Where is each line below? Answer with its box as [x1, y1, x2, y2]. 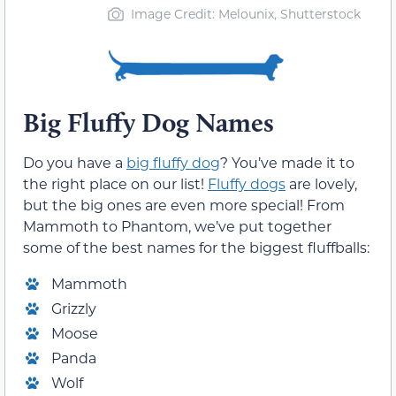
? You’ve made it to [220, 153, 354, 172]
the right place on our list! [23, 174, 208, 194]
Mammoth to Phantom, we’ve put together [23, 217, 331, 236]
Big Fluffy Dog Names [23, 106, 274, 140]
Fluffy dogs [208, 174, 286, 194]
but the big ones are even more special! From [23, 195, 345, 215]
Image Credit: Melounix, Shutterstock [130, 5, 361, 23]
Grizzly [51, 298, 96, 317]
